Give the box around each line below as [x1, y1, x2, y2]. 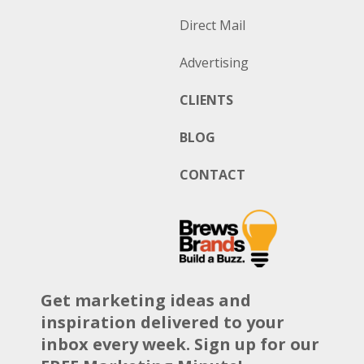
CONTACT [179, 165, 245, 184]
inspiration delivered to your [41, 310, 284, 333]
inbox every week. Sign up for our [41, 332, 319, 355]
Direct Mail [179, 15, 245, 34]
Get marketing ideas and [41, 288, 251, 311]
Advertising [179, 53, 249, 71]
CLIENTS [179, 90, 233, 109]
